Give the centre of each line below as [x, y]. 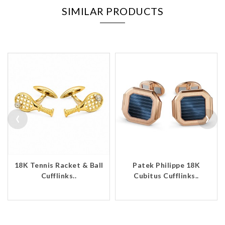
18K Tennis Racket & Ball [59, 165]
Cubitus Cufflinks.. [166, 176]
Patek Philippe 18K [166, 165]
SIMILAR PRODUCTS [113, 11]
